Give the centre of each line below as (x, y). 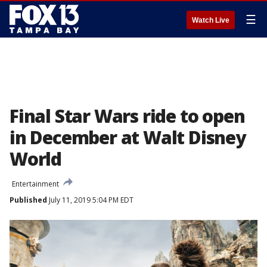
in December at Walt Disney (128, 137)
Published (28, 200)
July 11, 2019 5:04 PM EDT (90, 200)
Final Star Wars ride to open (127, 116)
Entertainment (35, 184)
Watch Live (211, 20)
